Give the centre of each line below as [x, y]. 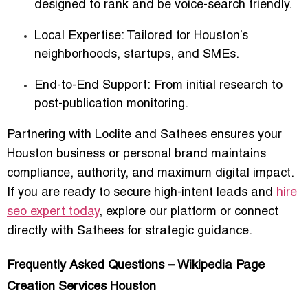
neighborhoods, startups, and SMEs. [137, 54]
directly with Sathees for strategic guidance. [130, 231]
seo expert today [53, 212]
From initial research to [217, 85]
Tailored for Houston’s [186, 36]
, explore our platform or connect [189, 212]
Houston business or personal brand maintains [136, 154]
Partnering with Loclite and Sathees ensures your [144, 135]
